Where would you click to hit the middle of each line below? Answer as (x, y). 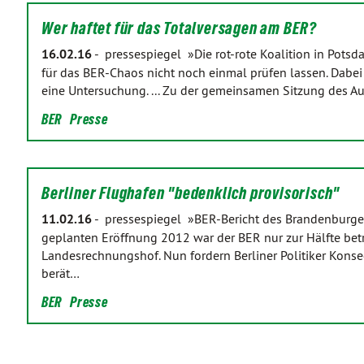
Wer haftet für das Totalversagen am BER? (179, 28)
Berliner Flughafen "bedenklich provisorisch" (191, 193)
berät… (61, 273)
